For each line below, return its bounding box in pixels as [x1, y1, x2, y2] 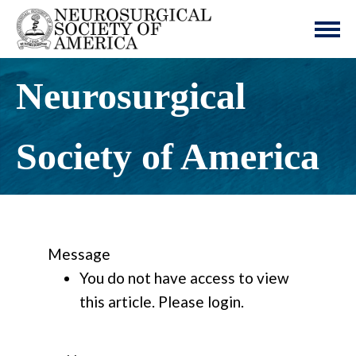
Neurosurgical [16, 75, 246, 118]
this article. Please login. [79, 292, 244, 311]
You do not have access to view [79, 269, 289, 288]
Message [48, 245, 110, 264]
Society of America [16, 136, 319, 178]
